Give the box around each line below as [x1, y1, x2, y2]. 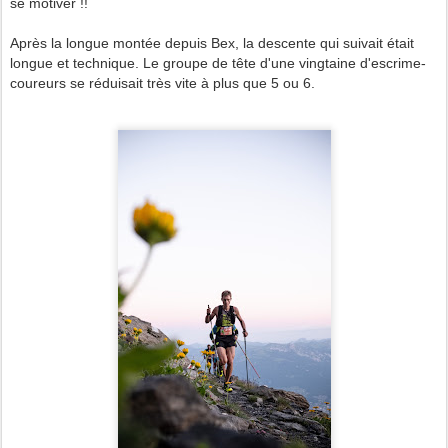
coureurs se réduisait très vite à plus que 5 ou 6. [10, 74, 315, 91]
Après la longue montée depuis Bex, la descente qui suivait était [10, 34, 414, 51]
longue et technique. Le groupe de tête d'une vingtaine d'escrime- [10, 54, 426, 71]
